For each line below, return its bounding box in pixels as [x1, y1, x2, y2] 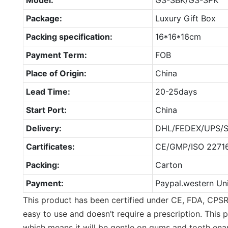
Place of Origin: [25, 68, 87, 78]
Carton [155, 159, 182, 170]
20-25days [155, 86, 197, 97]
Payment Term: [25, 49, 87, 60]
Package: [25, 13, 62, 23]
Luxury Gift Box [155, 13, 216, 23]
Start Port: [25, 104, 67, 115]
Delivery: [25, 123, 62, 133]
